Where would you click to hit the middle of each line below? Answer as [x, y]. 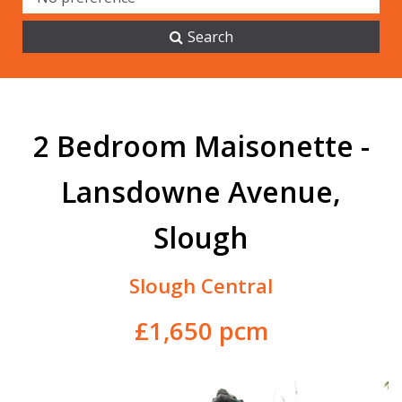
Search [210, 37]
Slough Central [201, 286]
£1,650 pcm [201, 331]
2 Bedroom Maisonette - [201, 146]
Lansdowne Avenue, [201, 192]
